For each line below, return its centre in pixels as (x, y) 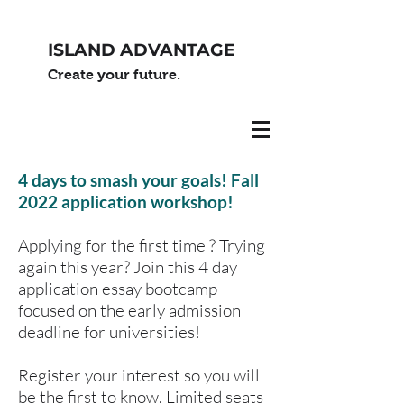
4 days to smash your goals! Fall (138, 180)
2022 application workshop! (126, 202)
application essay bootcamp (118, 289)
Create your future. (114, 74)
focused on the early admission (129, 310)
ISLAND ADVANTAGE (142, 50)
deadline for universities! (111, 332)
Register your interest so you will (139, 375)
